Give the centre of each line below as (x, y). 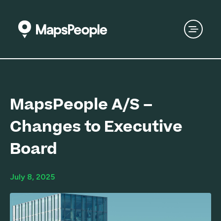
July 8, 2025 (32, 177)
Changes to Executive (96, 127)
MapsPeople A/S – (81, 105)
